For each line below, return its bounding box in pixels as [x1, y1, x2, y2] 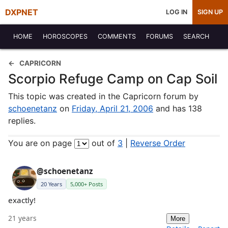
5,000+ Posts [70, 180, 103, 188]
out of [89, 138, 118, 148]
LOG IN [166, 8, 187, 16]
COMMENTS [98, 33, 136, 40]
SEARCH [183, 33, 209, 40]
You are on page [8, 138, 74, 148]
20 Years [41, 180, 62, 188]
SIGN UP [197, 8, 223, 16]
